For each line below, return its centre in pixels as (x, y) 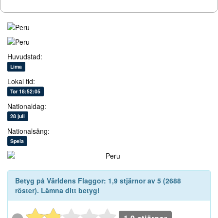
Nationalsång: (28, 131)
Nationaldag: (27, 106)
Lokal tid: (21, 82)
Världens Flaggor (75, 181)
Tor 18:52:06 (26, 91)
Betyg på (31, 181)
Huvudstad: (25, 57)
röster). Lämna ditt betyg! (57, 191)
